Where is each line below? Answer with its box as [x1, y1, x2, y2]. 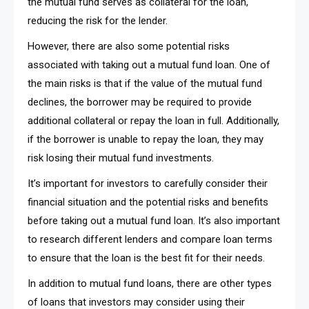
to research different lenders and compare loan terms [28, 232, 272, 246]
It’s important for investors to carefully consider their [28, 177, 268, 190]
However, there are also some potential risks [28, 39, 230, 52]
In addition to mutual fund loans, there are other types [28, 277, 272, 290]
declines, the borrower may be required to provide [28, 95, 252, 108]
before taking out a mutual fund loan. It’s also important [28, 214, 280, 227]
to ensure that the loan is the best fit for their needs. [28, 251, 265, 264]
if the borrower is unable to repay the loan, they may [28, 132, 263, 146]
